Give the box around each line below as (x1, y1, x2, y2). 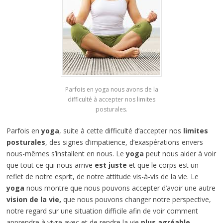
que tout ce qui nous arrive (6, 160, 95, 170)
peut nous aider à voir (143, 149, 216, 159)
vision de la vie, (6, 195, 61, 205)
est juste (94, 160, 127, 170)
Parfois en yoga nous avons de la (65, 85, 158, 94)
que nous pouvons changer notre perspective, (61, 195, 211, 205)
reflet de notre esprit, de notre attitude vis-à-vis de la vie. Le (6, 172, 199, 182)
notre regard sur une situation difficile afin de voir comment (6, 206, 198, 216)
